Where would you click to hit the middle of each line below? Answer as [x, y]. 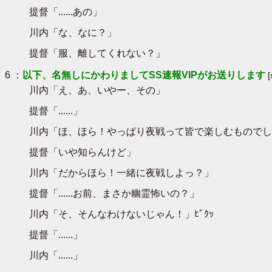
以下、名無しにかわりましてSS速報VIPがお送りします [144, 75]
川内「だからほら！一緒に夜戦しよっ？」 [121, 172]
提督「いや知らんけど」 [83, 152]
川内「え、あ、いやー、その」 [97, 90]
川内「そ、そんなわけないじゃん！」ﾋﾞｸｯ [121, 214]
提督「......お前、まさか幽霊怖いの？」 [114, 193]
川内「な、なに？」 [73, 32]
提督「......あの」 [66, 12]
